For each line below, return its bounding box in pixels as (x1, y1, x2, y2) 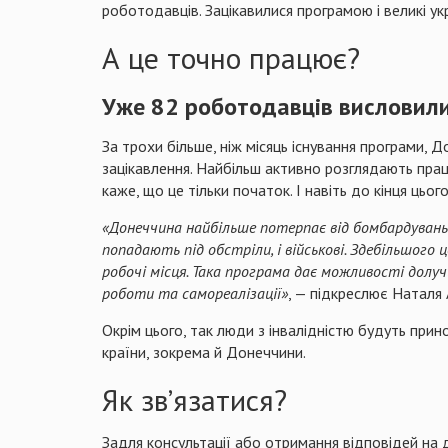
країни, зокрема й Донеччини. (102, 341, 306, 362)
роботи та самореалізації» (102, 282, 288, 303)
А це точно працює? (102, 37, 360, 77)
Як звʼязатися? (102, 379, 287, 419)
